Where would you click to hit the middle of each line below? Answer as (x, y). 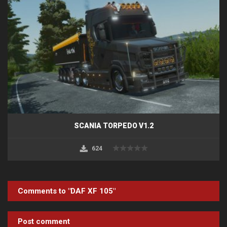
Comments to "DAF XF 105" (67, 191)
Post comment (44, 221)
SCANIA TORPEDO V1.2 (113, 125)
